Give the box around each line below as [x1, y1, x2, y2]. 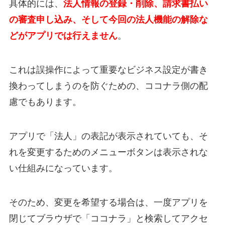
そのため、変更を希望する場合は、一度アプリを [9, 197, 208, 207]
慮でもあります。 [9, 96, 81, 107]
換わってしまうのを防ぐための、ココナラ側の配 [9, 80, 208, 91]
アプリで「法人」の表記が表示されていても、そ [9, 131, 208, 141]
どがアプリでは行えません [9, 31, 118, 41]
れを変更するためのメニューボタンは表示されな [9, 147, 208, 157]
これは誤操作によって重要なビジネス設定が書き [9, 64, 208, 75]
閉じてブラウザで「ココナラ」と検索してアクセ [9, 213, 208, 223]
